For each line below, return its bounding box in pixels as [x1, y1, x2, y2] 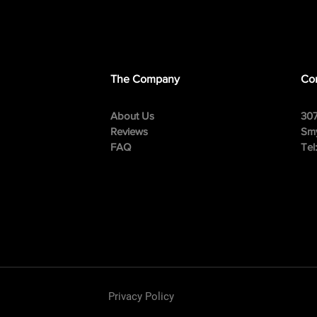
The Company [110, 73, 180, 85]
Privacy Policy [108, 290, 174, 303]
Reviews [110, 125, 148, 137]
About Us [110, 110, 154, 122]
